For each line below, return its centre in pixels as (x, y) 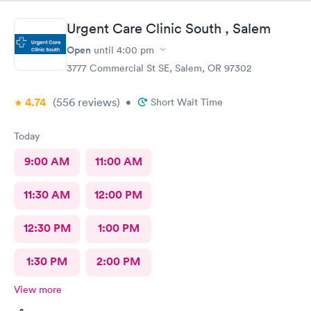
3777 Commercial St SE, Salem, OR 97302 (159, 68)
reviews (96, 102)
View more (38, 289)
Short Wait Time (187, 102)
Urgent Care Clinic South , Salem (169, 28)
